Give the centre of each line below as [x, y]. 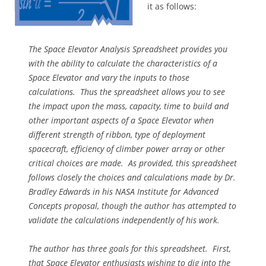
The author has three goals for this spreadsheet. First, [130, 249]
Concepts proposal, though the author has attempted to [132, 206]
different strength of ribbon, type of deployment [117, 135]
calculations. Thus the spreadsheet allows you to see [127, 92]
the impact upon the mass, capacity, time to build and [129, 106]
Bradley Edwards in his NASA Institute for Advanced [123, 192]
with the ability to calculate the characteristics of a [123, 64]
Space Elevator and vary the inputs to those [109, 78]
